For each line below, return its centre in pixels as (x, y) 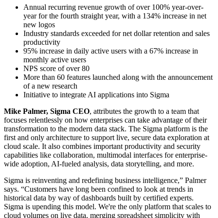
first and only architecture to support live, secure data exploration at (107, 137)
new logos (39, 24)
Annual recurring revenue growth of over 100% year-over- (113, 7)
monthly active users (55, 59)
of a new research (50, 86)
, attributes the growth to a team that (144, 111)
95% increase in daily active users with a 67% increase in (111, 51)
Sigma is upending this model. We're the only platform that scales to (108, 206)
